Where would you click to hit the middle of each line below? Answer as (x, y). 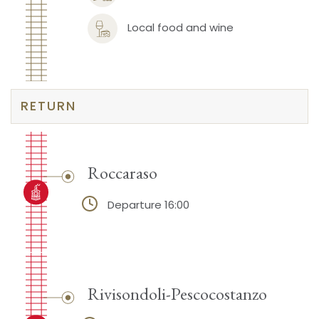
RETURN (49, 106)
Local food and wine (180, 27)
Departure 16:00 (148, 205)
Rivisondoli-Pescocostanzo (177, 294)
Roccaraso (122, 173)
